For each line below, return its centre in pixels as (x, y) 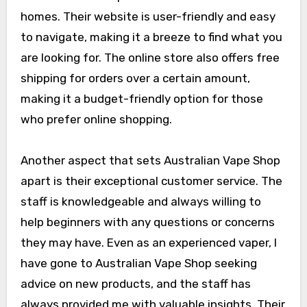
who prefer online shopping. (96, 120)
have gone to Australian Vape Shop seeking (138, 263)
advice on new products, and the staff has (135, 284)
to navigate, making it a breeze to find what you (151, 37)
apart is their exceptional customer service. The (151, 181)
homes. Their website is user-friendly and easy (148, 17)
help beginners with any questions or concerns (147, 222)
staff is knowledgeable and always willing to (140, 202)
